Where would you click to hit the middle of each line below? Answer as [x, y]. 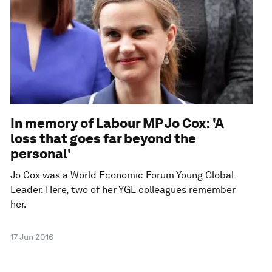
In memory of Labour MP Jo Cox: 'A [117, 123]
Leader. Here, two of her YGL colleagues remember [123, 189]
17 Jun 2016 [32, 236]
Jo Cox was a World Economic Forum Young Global [122, 175]
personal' [41, 153]
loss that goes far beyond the [104, 138]
